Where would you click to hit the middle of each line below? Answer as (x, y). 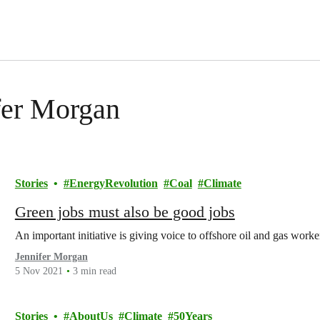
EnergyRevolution (113, 183)
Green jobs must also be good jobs (125, 212)
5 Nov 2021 (39, 271)
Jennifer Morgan (51, 257)
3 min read (94, 271)
